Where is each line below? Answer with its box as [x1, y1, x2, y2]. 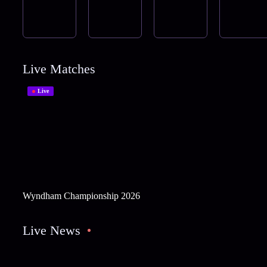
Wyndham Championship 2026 [22, 191, 140, 201]
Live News [22, 223, 80, 238]
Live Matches [22, 61, 95, 77]
